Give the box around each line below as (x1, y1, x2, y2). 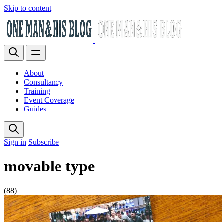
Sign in (4, 138, 26, 146)
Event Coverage (24, 96, 74, 104)
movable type (4, 157, 95, 175)
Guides (24, 105, 46, 113)
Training (24, 87, 50, 95)
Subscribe (28, 138, 59, 146)
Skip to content (4, 4, 51, 12)
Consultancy (24, 78, 63, 86)
